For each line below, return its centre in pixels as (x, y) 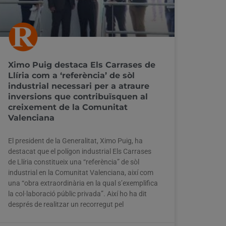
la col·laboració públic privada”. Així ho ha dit (77, 193)
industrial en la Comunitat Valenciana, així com (81, 172)
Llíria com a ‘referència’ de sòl (71, 75)
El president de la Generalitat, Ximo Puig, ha (75, 140)
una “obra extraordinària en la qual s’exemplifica (83, 183)
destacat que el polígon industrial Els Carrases (80, 151)
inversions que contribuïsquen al (78, 96)
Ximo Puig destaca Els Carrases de (82, 65)
